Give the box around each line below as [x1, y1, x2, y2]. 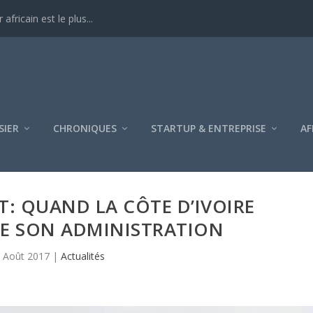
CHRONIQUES [53, 121, 117, 135]
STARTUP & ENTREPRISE [151, 121, 267, 135]
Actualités [60, 249, 105, 263]
